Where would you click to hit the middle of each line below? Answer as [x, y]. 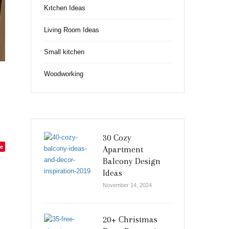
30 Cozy [117, 138]
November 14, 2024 [127, 185]
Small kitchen [64, 52]
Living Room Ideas [72, 30]
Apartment [123, 149]
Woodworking [64, 74]
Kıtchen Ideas [65, 8]
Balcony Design [132, 161]
